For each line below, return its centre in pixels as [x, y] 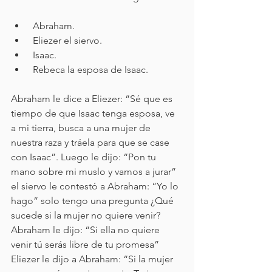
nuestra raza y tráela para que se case [91, 142]
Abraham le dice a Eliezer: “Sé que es [93, 99]
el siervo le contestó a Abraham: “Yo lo [96, 186]
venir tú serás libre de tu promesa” [86, 244]
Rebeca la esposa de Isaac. [90, 70]
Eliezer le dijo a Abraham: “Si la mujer [93, 259]
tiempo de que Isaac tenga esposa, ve [94, 113]
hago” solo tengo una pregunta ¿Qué [93, 201]
